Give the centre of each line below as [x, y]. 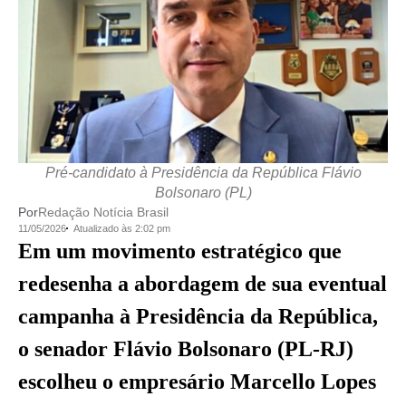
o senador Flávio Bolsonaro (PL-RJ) [186, 349]
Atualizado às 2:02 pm [121, 229]
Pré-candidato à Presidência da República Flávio [203, 173]
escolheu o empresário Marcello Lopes [197, 382]
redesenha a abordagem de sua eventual [203, 284]
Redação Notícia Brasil [103, 213]
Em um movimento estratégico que [180, 251]
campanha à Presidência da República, [198, 317]
